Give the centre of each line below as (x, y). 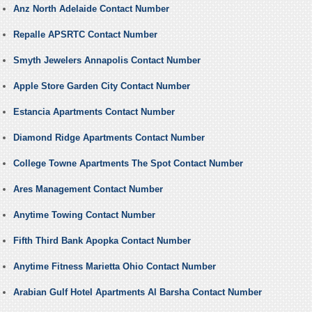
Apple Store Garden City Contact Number (101, 86)
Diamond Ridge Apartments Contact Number (109, 138)
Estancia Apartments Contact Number (94, 112)
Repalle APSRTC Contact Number (85, 35)
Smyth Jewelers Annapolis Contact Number (107, 61)
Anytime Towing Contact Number (84, 215)
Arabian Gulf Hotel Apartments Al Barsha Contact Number (137, 292)
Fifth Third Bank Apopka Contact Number (102, 241)
